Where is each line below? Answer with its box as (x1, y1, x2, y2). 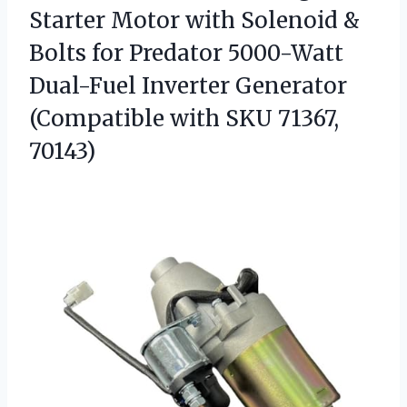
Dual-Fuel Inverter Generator (29, 72, 347, 101)
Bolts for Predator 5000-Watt (29, 39, 343, 68)
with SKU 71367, (170, 104, 339, 134)
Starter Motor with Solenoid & (29, 6, 360, 35)
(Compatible (29, 104, 170, 134)
